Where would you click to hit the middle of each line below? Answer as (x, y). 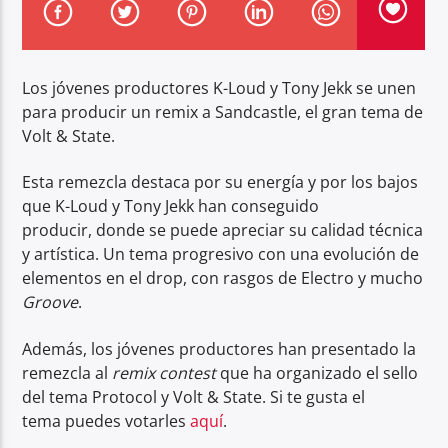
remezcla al (67, 372)
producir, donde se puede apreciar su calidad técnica (223, 230)
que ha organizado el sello (319, 372)
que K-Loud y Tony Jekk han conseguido (171, 206)
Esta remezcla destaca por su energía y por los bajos (220, 182)
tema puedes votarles (106, 420)
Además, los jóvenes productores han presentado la (219, 348)
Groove (50, 302)
